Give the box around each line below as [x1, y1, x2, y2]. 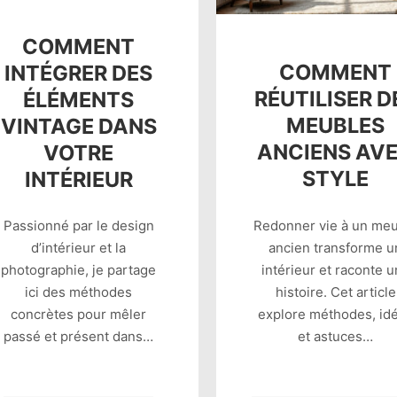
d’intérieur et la [31, 239, 127, 257]
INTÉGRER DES [4, 59, 153, 86]
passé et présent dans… [4, 328, 154, 346]
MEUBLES [286, 113, 385, 139]
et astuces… [298, 327, 374, 345]
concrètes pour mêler [11, 306, 147, 323]
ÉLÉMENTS [23, 86, 135, 113]
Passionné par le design [3, 217, 154, 235]
